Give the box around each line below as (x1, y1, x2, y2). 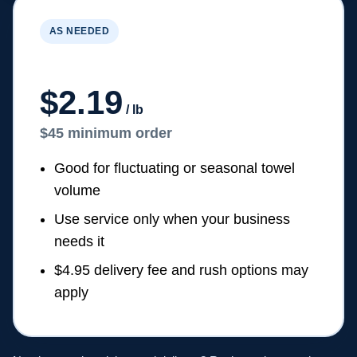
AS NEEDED (49, 25, 110, 37)
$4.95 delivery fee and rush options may (54, 262, 308, 278)
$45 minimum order (40, 125, 172, 141)
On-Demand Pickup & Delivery (40, 55, 255, 73)
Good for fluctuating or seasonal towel (54, 160, 295, 176)
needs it (54, 233, 104, 249)
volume (54, 182, 100, 198)
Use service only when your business (54, 211, 290, 227)
